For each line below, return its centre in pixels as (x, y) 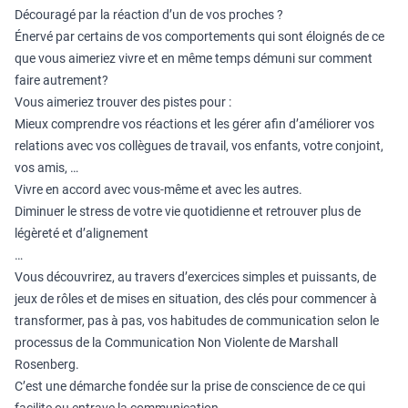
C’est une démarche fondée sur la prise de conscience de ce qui (190, 386)
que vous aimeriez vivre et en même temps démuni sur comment (194, 58)
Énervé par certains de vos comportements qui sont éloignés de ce (199, 36)
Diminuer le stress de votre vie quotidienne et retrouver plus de (188, 211)
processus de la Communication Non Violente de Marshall (176, 342)
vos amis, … (46, 168)
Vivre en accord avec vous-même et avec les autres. (158, 189)
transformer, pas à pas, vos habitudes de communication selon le (198, 321)
